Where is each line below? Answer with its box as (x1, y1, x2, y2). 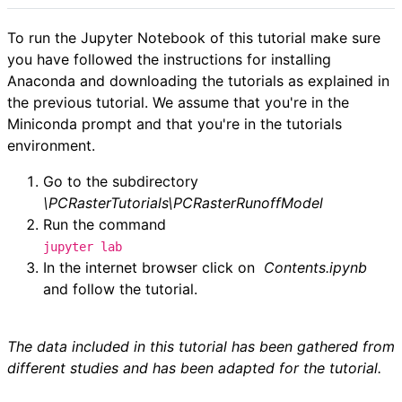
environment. (7, 136, 95, 154)
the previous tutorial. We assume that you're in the (7, 93, 349, 111)
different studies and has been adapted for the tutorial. (7, 359, 381, 377)
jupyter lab (43, 240, 122, 254)
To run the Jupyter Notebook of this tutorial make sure (7, 29, 380, 47)
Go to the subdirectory (43, 172, 198, 190)
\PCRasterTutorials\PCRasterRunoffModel (43, 194, 323, 212)
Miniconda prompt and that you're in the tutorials (7, 115, 342, 133)
